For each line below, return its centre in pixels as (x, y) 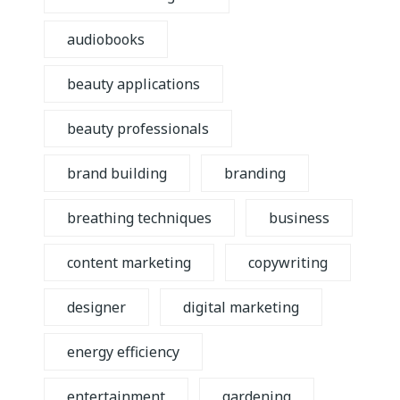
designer (96, 307)
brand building (117, 173)
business (300, 218)
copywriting (288, 262)
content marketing (129, 262)
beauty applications (133, 84)
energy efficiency (123, 352)
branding (255, 173)
